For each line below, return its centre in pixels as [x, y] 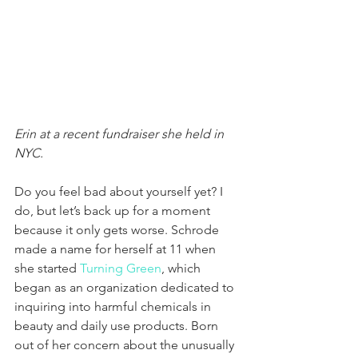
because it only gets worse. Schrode [118, 229]
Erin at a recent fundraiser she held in [121, 133]
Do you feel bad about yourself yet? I [120, 191]
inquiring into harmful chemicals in [114, 306]
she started [47, 268]
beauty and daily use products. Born [118, 325]
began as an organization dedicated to [126, 287]
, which [183, 268]
